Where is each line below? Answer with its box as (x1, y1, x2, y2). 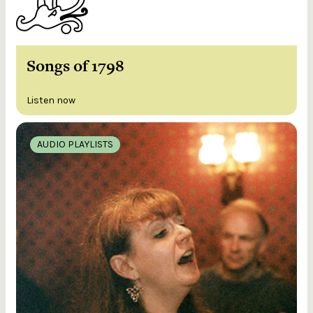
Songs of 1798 (27, 54, 124, 77)
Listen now (27, 94, 75, 106)
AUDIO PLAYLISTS (37, 138, 113, 150)
